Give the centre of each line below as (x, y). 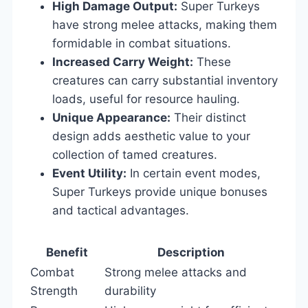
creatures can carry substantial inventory (165, 80)
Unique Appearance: (111, 117)
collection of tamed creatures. (135, 154)
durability (130, 290)
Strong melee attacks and (176, 272)
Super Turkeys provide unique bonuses (160, 191)
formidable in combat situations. (142, 43)
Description (191, 252)
